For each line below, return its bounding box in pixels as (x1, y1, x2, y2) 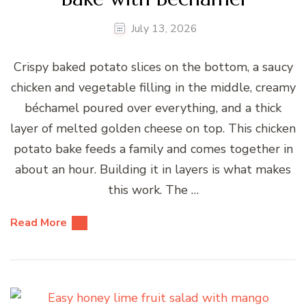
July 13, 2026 (131, 21, 197, 37)
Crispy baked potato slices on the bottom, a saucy (13, 59, 293, 76)
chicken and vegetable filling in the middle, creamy (10, 79, 296, 96)
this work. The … (107, 182, 199, 199)
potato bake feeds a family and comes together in (13, 141, 293, 158)
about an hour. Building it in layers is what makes (15, 161, 291, 178)
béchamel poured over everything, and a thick (25, 100, 281, 117)
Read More (10, 215, 67, 231)
